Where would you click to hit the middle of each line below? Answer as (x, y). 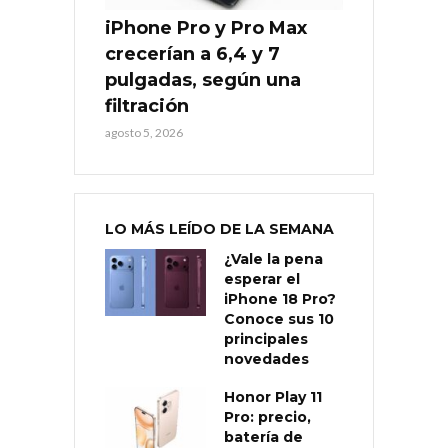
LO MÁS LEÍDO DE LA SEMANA (219, 228)
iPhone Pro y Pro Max (206, 27)
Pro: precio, (267, 416)
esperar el (262, 278)
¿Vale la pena (273, 258)
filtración (147, 105)
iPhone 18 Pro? (280, 298)
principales (266, 338)
